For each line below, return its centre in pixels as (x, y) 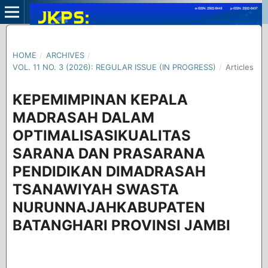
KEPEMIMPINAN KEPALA (100, 99)
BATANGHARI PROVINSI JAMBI (121, 225)
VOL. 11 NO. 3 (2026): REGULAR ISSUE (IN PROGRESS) (114, 67)
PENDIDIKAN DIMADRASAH (109, 171)
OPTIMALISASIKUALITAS (101, 135)
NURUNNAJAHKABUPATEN (109, 207)
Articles (239, 67)
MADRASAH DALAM (83, 117)
